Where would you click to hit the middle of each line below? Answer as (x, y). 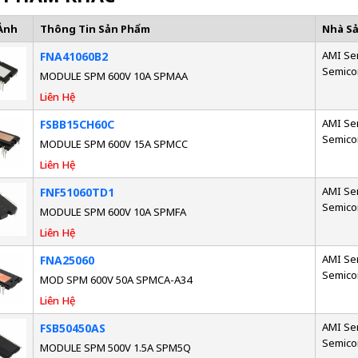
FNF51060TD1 (77, 193)
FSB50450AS (72, 328)
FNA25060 (67, 261)
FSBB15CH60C (77, 125)
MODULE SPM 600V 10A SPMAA (113, 76)
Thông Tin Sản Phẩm (95, 29)
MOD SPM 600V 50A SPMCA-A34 (115, 280)
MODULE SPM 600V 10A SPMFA (113, 212)
